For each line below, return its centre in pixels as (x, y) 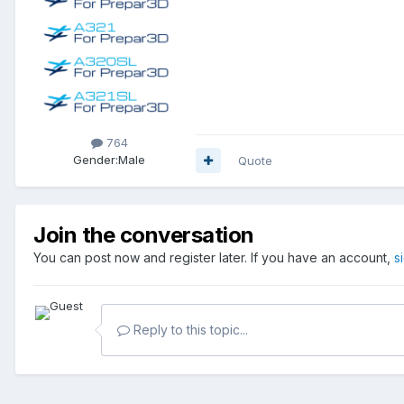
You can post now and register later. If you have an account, (214, 257)
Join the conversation (144, 234)
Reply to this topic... (189, 329)
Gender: (96, 159)
